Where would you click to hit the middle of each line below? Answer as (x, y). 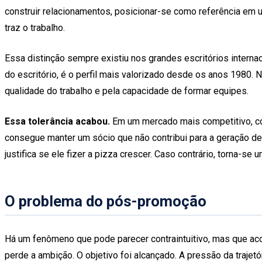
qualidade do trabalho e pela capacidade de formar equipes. (127, 91)
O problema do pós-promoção (106, 201)
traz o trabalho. (35, 27)
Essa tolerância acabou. (57, 121)
